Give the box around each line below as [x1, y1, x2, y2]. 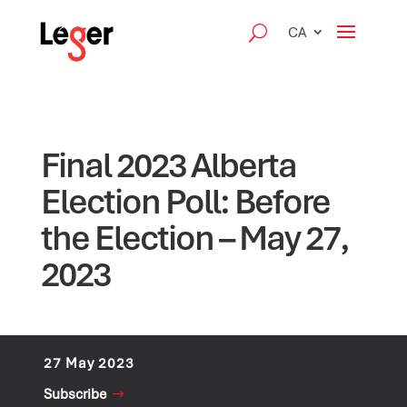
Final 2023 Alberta [40, 143, 296, 187]
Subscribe [44, 385, 107, 403]
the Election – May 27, [40, 215, 349, 260]
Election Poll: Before [40, 179, 330, 223]
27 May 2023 [44, 354, 135, 372]
